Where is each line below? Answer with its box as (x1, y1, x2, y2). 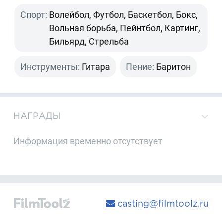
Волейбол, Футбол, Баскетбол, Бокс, (49, 9, 198, 20)
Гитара (82, 61, 111, 72)
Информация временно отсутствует (13, 136, 163, 147)
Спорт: (20, 9, 48, 20)
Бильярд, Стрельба (49, 36, 129, 47)
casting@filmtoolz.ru (114, 199, 209, 209)
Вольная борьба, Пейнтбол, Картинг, (49, 23, 201, 34)
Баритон (156, 61, 191, 72)
